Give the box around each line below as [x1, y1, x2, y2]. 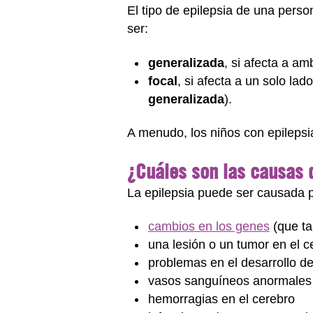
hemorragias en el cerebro [148, 292, 295, 306]
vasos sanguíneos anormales [148, 274, 312, 288]
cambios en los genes [148, 219, 270, 233]
